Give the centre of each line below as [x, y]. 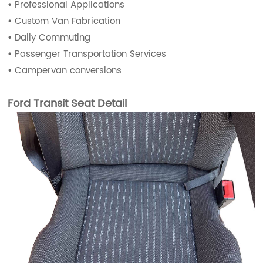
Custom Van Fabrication [68, 21]
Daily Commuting [53, 38]
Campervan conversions [68, 70]
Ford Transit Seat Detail [68, 103]
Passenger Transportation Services [91, 54]
